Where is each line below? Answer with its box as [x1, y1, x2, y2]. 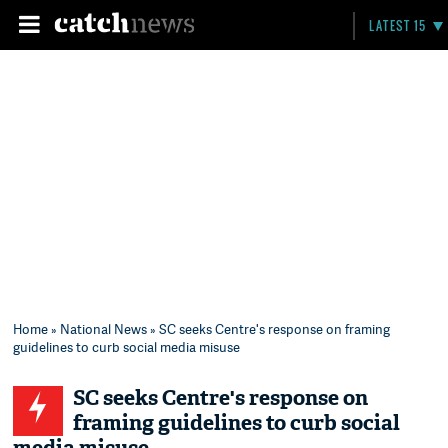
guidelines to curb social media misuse [13, 338, 241, 356]
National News [60, 320, 148, 338]
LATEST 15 [369, 17, 427, 34]
